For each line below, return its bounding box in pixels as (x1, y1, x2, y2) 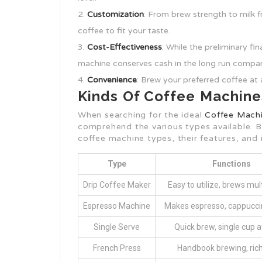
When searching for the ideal (78, 110, 205, 120)
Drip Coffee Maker (82, 180, 151, 189)
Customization (87, 9, 144, 19)
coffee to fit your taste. (78, 26, 170, 36)
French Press (92, 243, 141, 253)
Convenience (87, 75, 137, 85)
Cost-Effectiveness (87, 42, 162, 52)
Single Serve (94, 222, 140, 232)
